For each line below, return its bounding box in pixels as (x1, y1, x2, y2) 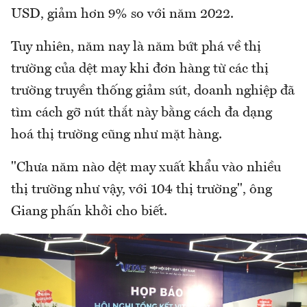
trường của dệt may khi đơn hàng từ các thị (11, 62, 269, 77)
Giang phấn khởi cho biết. (11, 205, 167, 219)
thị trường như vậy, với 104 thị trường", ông (11, 183, 272, 197)
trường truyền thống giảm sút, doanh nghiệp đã (11, 84, 295, 99)
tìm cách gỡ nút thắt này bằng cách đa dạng (11, 106, 272, 121)
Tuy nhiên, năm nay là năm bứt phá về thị (11, 40, 261, 55)
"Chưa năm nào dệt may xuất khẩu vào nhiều (11, 161, 281, 175)
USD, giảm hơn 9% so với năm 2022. (11, 8, 234, 22)
